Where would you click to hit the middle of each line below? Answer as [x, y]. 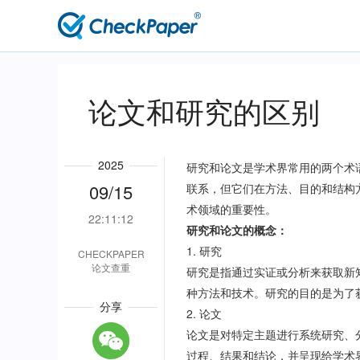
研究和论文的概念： [237, 230]
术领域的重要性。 [232, 209]
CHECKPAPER [111, 254]
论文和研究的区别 [204, 110]
